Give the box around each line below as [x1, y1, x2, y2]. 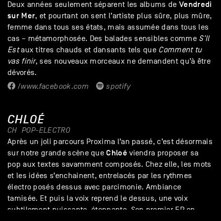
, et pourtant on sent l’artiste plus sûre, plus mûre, [35, 11, 212, 21]
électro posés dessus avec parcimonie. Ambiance [7, 183, 182, 192]
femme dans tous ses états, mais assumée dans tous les [7, 23, 209, 32]
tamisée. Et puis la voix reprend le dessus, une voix [7, 194, 188, 203]
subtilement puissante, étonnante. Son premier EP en [7, 205, 195, 215]
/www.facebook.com [15, 82, 89, 91]
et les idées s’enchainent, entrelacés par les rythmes [7, 171, 192, 181]
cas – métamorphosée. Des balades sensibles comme [7, 34, 199, 43]
